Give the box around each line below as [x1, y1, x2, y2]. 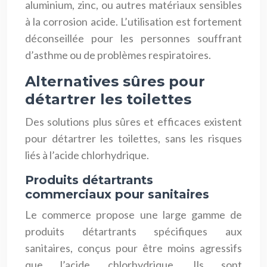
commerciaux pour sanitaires [25, 187, 209, 201]
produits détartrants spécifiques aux [25, 224, 242, 238]
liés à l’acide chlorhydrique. [25, 148, 149, 162]
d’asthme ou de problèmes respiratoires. [25, 48, 211, 61]
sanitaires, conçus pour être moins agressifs [25, 241, 242, 254]
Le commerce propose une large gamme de [25, 207, 242, 221]
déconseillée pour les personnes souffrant [25, 31, 242, 45]
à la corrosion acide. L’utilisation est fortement [25, 14, 242, 28]
